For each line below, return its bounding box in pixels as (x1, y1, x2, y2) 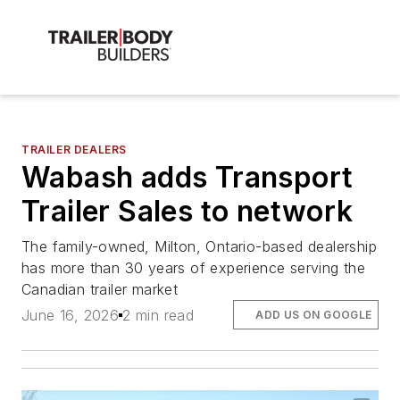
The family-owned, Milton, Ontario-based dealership (21, 237, 377, 256)
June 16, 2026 (21, 305, 120, 324)
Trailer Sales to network (21, 194, 354, 229)
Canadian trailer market (21, 280, 179, 299)
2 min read (122, 305, 195, 324)
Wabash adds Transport (21, 160, 354, 196)
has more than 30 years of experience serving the (21, 259, 366, 278)
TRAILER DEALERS (21, 143, 127, 157)
